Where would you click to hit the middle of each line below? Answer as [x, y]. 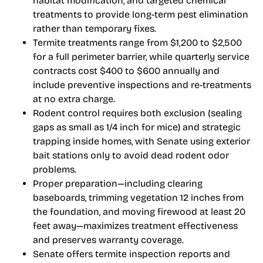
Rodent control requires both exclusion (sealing [137, 113]
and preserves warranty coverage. [108, 240]
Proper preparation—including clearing [118, 184]
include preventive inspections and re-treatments [142, 85]
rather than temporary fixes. [95, 29]
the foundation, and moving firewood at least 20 [139, 212]
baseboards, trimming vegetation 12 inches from [138, 198]
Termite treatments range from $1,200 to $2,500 [137, 43]
